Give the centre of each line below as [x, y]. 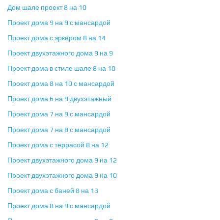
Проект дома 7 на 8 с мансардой [59, 130]
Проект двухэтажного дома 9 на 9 [60, 53]
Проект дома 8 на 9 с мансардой [59, 206]
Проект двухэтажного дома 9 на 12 [62, 160]
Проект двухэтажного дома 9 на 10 [62, 176]
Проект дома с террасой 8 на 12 [58, 145]
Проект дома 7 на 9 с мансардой [59, 114]
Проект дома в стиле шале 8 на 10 [61, 69]
